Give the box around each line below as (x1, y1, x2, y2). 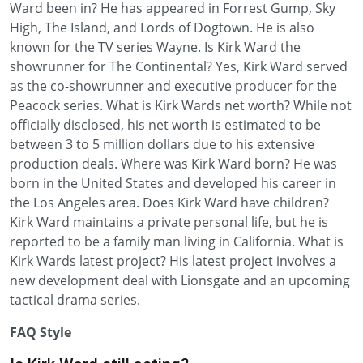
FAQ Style (10, 323, 71, 341)
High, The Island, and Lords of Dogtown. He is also (10, 19, 314, 36)
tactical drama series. (10, 291, 140, 309)
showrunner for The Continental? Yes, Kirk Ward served (10, 58, 348, 75)
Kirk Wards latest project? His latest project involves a (10, 252, 336, 270)
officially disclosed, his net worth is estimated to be (10, 116, 321, 134)
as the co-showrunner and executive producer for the (10, 77, 337, 95)
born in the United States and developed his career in (10, 174, 336, 192)
